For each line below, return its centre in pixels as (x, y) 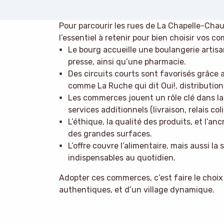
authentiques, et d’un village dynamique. (137, 190)
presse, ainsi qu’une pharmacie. (127, 62)
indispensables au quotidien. (121, 158)
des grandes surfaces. (110, 134)
